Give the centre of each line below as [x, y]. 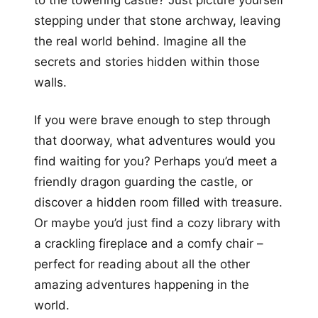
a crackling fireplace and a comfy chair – [149, 244]
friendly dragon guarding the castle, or [143, 182]
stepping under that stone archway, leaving [157, 21]
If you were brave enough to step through [152, 120]
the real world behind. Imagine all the [140, 42]
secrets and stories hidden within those [147, 62]
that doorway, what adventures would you [155, 141]
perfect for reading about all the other [142, 264]
